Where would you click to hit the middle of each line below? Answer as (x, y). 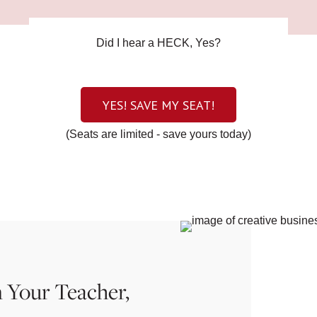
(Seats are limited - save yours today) (158, 134)
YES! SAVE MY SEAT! (158, 105)
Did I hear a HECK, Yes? (158, 43)
